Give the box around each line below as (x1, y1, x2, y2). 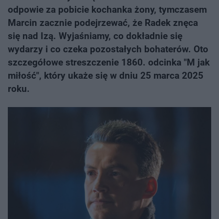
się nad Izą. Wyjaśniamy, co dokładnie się (8, 30, 182, 42)
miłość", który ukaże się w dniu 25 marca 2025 (8, 70, 203, 81)
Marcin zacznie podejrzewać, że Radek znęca (8, 17, 198, 28)
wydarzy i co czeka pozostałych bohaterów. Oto (8, 44, 208, 55)
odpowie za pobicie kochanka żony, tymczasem (8, 4, 207, 15)
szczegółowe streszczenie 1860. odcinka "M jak (8, 57, 210, 68)
